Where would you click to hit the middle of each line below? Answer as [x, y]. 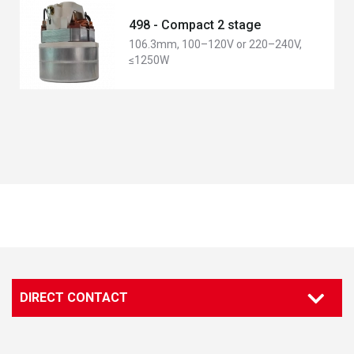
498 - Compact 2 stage [195, 25]
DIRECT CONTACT [74, 298]
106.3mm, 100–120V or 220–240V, [215, 44]
